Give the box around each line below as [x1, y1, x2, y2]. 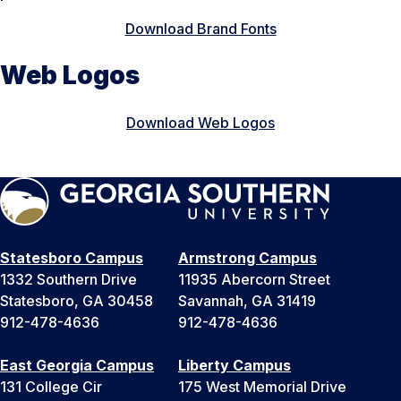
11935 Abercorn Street [178, 270, 330, 289]
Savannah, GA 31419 [178, 292, 316, 311]
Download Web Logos [126, 114, 275, 132]
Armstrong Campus [178, 249, 317, 268]
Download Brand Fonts [124, 19, 277, 38]
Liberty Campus [178, 356, 291, 375]
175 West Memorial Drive [178, 378, 346, 397]
